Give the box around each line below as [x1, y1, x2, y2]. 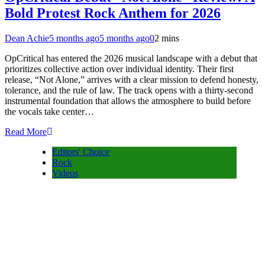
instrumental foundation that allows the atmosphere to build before [5, 95, 251, 106]
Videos [52, 167, 78, 178]
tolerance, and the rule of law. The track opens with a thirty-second [5, 85, 253, 95]
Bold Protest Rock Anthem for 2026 [5, 5, 221, 21]
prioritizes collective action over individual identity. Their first [5, 63, 234, 74]
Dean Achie [5, 33, 49, 43]
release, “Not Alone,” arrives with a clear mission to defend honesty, [5, 74, 258, 85]
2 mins [154, 33, 179, 43]
